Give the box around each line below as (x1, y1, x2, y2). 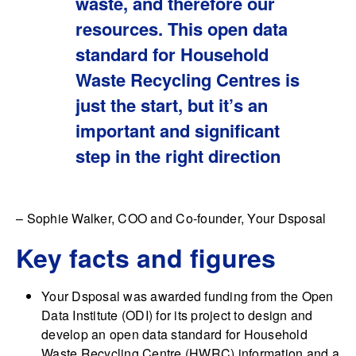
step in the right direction (75, 142, 281, 168)
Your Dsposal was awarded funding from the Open (41, 286, 334, 305)
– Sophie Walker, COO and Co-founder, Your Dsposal (16, 208, 327, 227)
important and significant (75, 117, 280, 143)
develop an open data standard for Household (41, 324, 308, 343)
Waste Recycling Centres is (75, 66, 300, 92)
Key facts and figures (16, 238, 276, 276)
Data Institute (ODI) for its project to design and (41, 305, 313, 324)
